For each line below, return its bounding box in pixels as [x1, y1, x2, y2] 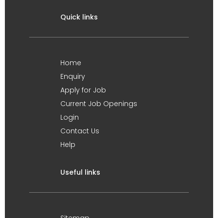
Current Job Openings [60, 98, 137, 109]
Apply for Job [60, 85, 106, 95]
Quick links [60, 12, 98, 22]
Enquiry [60, 71, 85, 81]
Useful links [60, 167, 100, 177]
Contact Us [60, 126, 99, 136]
